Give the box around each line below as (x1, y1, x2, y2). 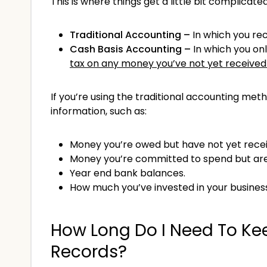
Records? (51, 240, 127, 263)
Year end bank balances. (70, 166, 185, 180)
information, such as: (51, 104, 147, 118)
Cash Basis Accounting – (70, 42, 191, 56)
